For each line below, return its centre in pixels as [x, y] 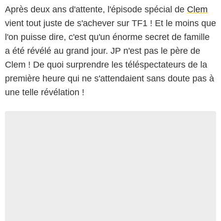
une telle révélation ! [45, 92]
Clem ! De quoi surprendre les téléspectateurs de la [106, 64]
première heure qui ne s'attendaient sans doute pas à [110, 78]
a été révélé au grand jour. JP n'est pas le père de [103, 51]
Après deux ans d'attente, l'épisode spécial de [96, 9]
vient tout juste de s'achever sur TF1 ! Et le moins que [110, 23]
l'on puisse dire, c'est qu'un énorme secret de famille [107, 37]
